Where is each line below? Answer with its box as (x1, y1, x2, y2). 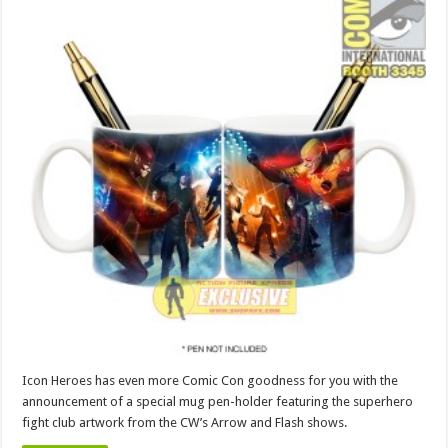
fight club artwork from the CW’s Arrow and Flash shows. (22, 415, 348, 431)
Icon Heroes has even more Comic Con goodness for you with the (22, 373, 399, 389)
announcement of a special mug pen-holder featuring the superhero (22, 394, 414, 410)
